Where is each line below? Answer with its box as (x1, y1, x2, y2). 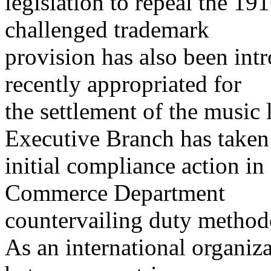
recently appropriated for (5, 71, 241, 97)
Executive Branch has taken (5, 125, 269, 152)
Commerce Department (5, 180, 225, 206)
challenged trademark (5, 16, 209, 43)
